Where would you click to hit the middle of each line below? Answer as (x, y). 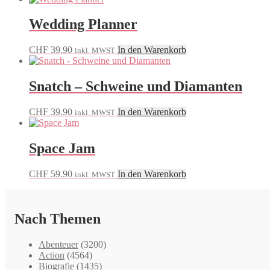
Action (52, 255)
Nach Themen (58, 218)
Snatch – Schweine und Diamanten (136, 86)
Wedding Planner (83, 24)
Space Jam (62, 149)
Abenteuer (58, 244)
